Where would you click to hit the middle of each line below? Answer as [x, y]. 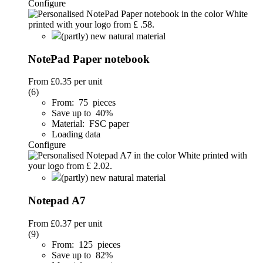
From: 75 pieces [84, 103]
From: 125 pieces [86, 244]
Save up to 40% [83, 113]
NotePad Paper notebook [89, 59]
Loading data [76, 134]
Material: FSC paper [90, 124]
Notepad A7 [57, 201]
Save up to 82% [83, 255]
